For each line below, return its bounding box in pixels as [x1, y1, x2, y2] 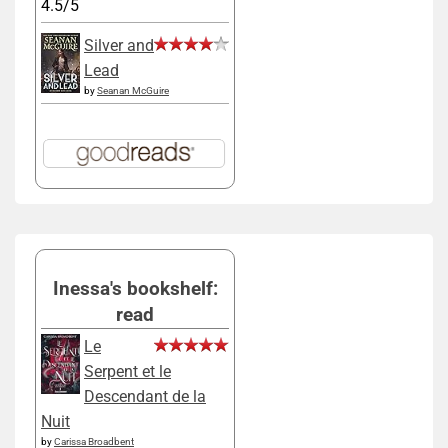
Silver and [84, 36, 154, 56]
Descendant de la [84, 387, 206, 407]
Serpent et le [84, 362, 171, 382]
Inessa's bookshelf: [52, 277, 218, 301]
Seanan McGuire [97, 85, 169, 97]
